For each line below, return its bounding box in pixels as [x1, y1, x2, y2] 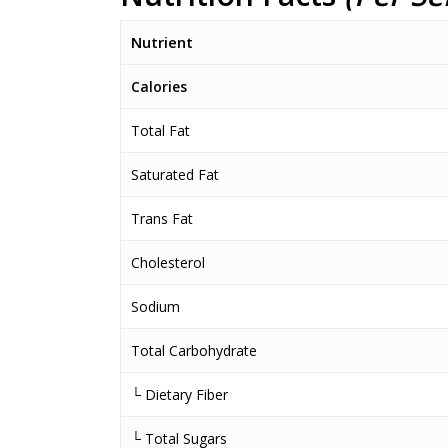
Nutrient [131, 32, 193, 52]
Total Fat [131, 121, 190, 140]
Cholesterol [131, 253, 205, 272]
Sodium [131, 297, 180, 316]
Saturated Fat [131, 165, 219, 184]
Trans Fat [131, 209, 193, 228]
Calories [131, 77, 187, 96]
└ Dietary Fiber [131, 385, 228, 404]
